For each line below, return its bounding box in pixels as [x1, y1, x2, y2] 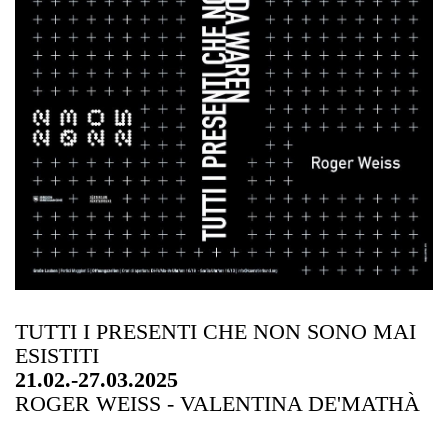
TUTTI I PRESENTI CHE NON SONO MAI [15, 318, 416, 344]
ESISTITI [15, 342, 99, 368]
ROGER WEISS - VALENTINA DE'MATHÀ [15, 390, 420, 416]
